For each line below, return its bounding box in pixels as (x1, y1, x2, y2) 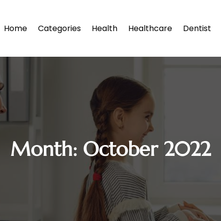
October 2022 (83, 137, 211, 162)
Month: (10, 137, 83, 162)
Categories (38, 22, 81, 34)
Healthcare (128, 22, 172, 34)
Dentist (183, 22, 211, 34)
